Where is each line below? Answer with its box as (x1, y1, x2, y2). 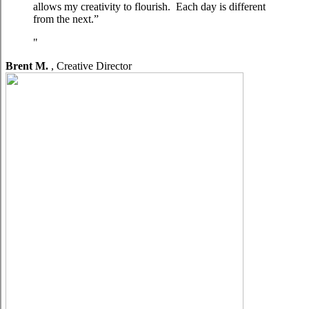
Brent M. (6, 60, 51, 72)
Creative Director (57, 60, 132, 72)
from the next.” (33, 13, 99, 25)
